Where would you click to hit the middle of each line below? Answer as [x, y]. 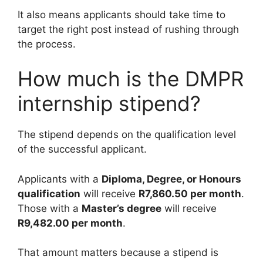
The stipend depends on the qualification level [127, 135]
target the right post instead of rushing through [128, 29]
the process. [47, 44]
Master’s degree [122, 208]
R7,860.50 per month [190, 193]
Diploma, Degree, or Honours [171, 179]
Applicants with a [60, 179]
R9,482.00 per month [70, 223]
